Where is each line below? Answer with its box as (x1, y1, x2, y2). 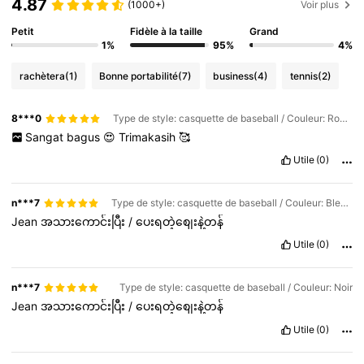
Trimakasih (118, 130, 179, 145)
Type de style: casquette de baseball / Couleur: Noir (119, 281, 353, 294)
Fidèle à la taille (130, 24, 203, 37)
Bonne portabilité (99, 69, 179, 82)
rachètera (19, 69, 65, 82)
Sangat (24, 130, 67, 145)
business (213, 69, 254, 82)
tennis (289, 69, 318, 82)
